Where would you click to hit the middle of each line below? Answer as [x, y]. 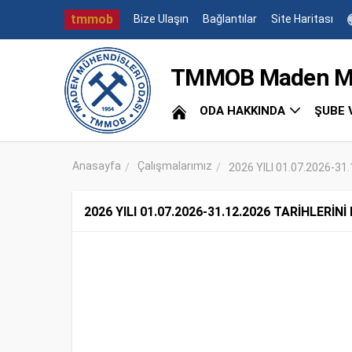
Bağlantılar [230, 18]
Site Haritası [302, 18]
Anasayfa [97, 166]
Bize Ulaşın [161, 18]
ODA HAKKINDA [244, 111]
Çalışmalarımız [175, 166]
